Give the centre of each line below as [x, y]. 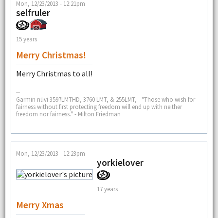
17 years [107, 189]
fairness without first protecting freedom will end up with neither [99, 106]
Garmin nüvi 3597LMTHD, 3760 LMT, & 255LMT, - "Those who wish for [105, 99]
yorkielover [120, 163]
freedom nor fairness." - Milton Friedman [68, 114]
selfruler [33, 13]
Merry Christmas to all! [54, 74]
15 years [26, 39]
